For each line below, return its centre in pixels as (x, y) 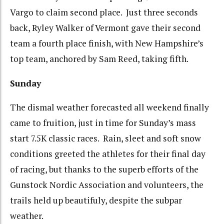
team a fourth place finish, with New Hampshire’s (107, 43)
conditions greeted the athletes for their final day (108, 154)
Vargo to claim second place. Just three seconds (104, 12)
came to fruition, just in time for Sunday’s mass (103, 123)
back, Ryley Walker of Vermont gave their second (105, 28)
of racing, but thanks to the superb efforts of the (104, 169)
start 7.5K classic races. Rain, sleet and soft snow (105, 138)
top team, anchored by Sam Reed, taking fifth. (99, 59)
